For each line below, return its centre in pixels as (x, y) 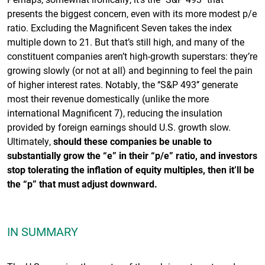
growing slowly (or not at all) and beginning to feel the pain (130, 70)
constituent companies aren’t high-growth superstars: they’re (132, 56)
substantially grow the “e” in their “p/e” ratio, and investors (132, 155)
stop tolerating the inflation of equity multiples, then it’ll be (131, 169)
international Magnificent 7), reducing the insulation (115, 112)
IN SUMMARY (43, 231)
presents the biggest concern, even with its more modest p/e (132, 13)
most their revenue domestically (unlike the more (108, 98)
